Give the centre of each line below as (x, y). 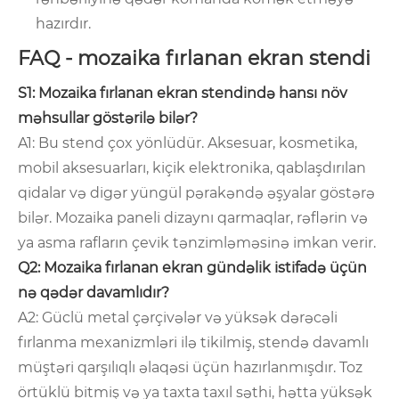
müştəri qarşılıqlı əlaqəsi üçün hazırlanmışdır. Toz (190, 368)
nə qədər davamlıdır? (94, 293)
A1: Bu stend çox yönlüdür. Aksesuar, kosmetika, (187, 143)
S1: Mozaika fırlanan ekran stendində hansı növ (183, 94)
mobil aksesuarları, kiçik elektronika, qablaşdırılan (192, 168)
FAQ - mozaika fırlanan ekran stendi (194, 59)
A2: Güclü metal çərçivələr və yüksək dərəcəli (178, 318)
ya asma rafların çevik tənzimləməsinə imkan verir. (197, 243)
